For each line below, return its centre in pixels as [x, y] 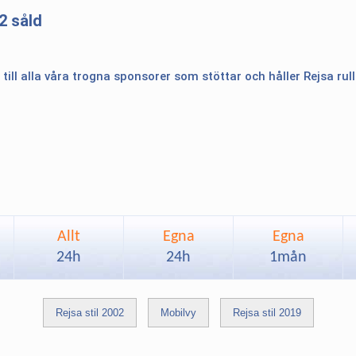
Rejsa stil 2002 [89, 313]
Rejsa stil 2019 [267, 313]
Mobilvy [178, 313]
